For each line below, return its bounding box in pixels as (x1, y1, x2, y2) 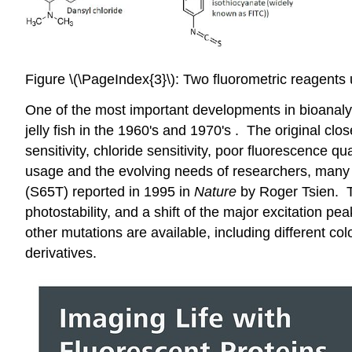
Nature (194, 183, 236, 200)
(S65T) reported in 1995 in (25, 183, 194, 200)
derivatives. (25, 244, 97, 261)
